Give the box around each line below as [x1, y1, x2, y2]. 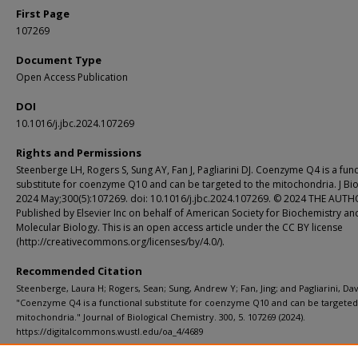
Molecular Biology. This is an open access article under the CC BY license [16, 221, 343, 234]
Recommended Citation [16, 264, 142, 278]
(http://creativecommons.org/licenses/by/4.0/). [16, 235, 225, 249]
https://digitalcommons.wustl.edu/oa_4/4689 [16, 325, 204, 337]
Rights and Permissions [16, 145, 141, 160]
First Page [16, 6, 70, 21]
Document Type [16, 53, 101, 67]
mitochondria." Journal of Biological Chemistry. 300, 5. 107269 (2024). [16, 311, 305, 323]
